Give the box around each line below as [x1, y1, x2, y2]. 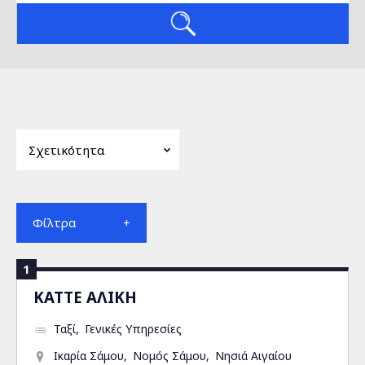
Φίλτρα [33, 214, 76, 231]
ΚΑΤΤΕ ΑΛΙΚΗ [33, 287, 137, 307]
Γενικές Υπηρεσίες [85, 321, 182, 336]
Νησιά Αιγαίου [215, 348, 292, 363]
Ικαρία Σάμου [54, 348, 124, 363]
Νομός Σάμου [133, 348, 206, 363]
